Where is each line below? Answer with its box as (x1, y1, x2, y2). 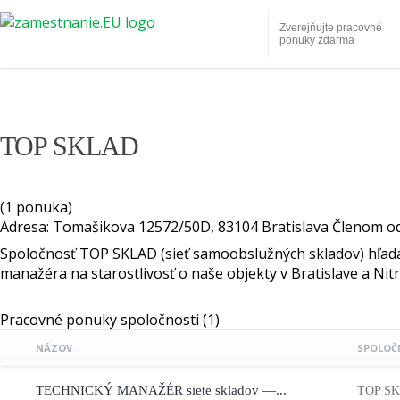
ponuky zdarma (279, 34, 354, 46)
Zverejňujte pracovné (279, 21, 382, 34)
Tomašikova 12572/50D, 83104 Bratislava (53, 217, 329, 237)
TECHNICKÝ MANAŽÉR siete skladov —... (36, 383, 287, 398)
